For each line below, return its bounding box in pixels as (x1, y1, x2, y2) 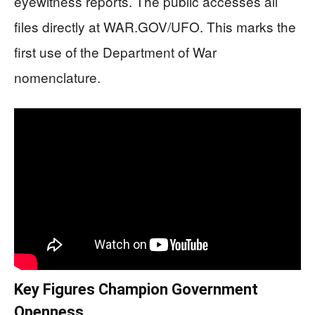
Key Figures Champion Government (14, 280, 258, 298)
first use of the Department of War (14, 42, 217, 61)
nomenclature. (14, 67, 101, 86)
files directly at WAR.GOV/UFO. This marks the (14, 17, 296, 36)
